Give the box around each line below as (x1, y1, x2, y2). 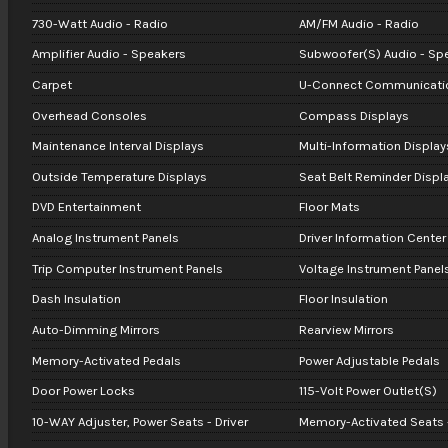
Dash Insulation (31, 291, 121, 307)
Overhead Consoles (31, 107, 147, 123)
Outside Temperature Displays (31, 168, 207, 184)
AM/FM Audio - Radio (298, 15, 419, 31)
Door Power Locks (31, 383, 135, 399)
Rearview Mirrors (298, 322, 394, 338)
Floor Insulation (298, 291, 388, 307)
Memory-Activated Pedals (31, 352, 181, 368)
